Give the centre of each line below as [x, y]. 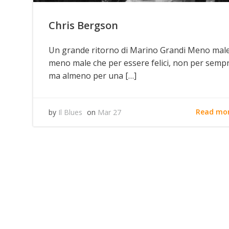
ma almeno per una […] [93, 75]
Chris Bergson [83, 25]
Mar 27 [109, 112]
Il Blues [70, 112]
